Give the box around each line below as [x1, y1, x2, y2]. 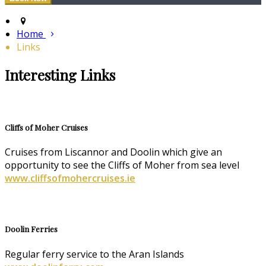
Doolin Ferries [5, 224, 58, 235]
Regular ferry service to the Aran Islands [5, 247, 184, 261]
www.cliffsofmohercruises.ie [5, 172, 135, 185]
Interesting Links [5, 65, 115, 85]
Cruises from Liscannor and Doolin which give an [5, 145, 222, 159]
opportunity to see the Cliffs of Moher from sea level [5, 159, 239, 172]
